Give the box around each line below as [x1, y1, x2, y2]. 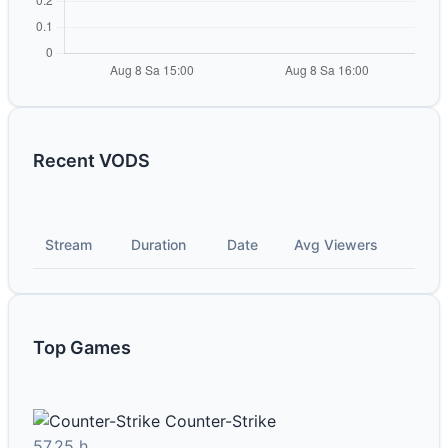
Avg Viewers [294, 236, 378, 254]
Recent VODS [33, 150, 150, 172]
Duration [131, 236, 186, 254]
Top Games [33, 337, 131, 359]
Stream [45, 236, 92, 254]
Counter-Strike [165, 411, 276, 432]
